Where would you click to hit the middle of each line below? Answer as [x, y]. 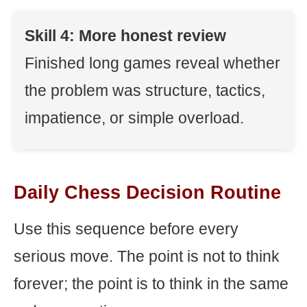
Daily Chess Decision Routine [147, 193]
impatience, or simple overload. [134, 118]
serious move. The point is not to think [147, 256]
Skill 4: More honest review [125, 36]
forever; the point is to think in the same [151, 284]
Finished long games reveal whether [152, 63]
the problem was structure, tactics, [145, 90]
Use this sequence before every [126, 229]
